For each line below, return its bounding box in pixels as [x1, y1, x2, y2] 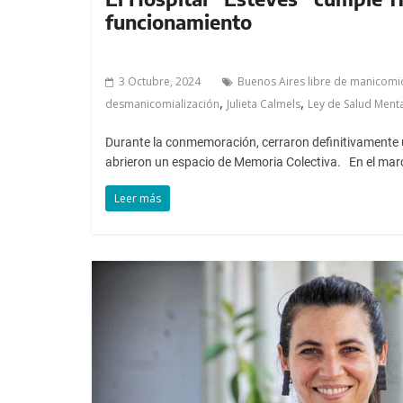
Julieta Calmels [227, 95, 300, 112]
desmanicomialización [105, 95, 219, 112]
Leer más [114, 190, 161, 206]
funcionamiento [105, 8, 252, 34]
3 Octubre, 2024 [119, 73, 201, 89]
